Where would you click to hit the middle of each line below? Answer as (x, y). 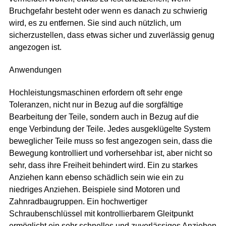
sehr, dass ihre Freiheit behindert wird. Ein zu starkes (104, 165)
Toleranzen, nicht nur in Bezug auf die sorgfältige (96, 104)
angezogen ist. (36, 47)
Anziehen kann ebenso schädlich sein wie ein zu (97, 177)
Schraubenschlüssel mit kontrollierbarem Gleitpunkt (101, 213)
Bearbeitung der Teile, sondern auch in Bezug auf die (104, 117)
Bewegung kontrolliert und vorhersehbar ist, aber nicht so (111, 153)
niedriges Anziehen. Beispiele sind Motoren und (95, 189)
